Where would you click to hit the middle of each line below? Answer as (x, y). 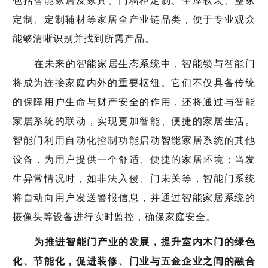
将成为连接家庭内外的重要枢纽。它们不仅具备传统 (134, 83)
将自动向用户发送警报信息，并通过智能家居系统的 (134, 197)
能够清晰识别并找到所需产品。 (84, 38)
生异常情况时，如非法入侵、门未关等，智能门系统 (134, 178)
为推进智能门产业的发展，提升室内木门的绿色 (145, 242)
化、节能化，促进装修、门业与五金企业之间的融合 (134, 261)
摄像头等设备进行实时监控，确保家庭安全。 (114, 217)
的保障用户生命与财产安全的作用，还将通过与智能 (134, 102)
